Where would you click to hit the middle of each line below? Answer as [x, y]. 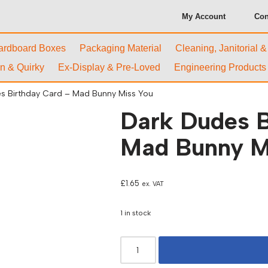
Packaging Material [121, 48]
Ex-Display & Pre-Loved [109, 67]
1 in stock [136, 213]
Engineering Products [220, 67]
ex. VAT [153, 184]
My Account [204, 16]
